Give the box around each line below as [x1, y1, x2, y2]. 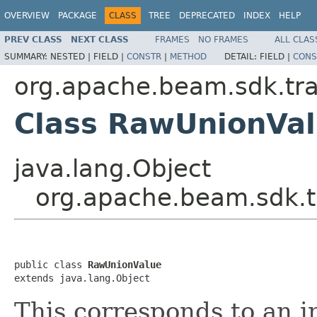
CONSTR [127, 51, 161, 62]
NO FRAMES [198, 34, 248, 45]
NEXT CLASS [71, 34, 129, 45]
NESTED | [50, 51, 93, 62]
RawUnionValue [88, 258, 161, 270]
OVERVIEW [4, 11, 50, 21]
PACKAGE [58, 11, 97, 21]
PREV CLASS [4, 34, 62, 45]
